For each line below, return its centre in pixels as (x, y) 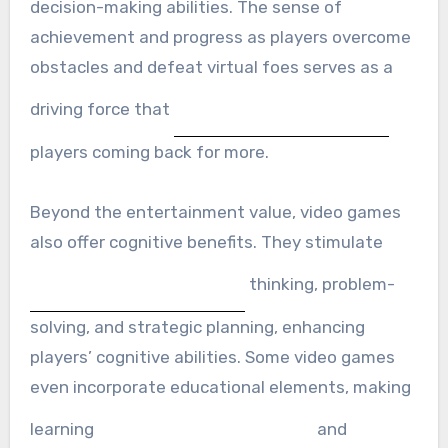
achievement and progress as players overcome (220, 36)
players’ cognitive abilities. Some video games (212, 356)
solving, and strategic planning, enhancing (197, 326)
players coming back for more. (149, 151)
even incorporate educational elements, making (220, 386)
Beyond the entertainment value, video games (215, 211)
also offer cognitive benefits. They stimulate (206, 241)
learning (63, 428)
